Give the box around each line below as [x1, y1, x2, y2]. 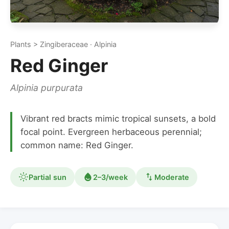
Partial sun [29, 172, 66, 181]
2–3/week [93, 172, 128, 181]
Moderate [154, 172, 189, 181]
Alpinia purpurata [10, 82, 83, 93]
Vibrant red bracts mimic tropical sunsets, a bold [20, 113, 216, 124]
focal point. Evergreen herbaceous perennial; [20, 126, 202, 137]
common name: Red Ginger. [20, 140, 133, 150]
